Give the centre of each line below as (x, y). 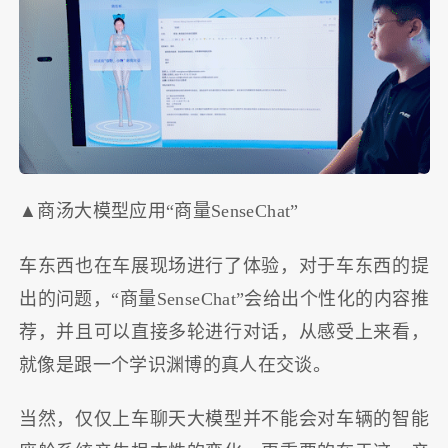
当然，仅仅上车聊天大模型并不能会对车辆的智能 (224, 419)
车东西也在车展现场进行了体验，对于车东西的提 (224, 265)
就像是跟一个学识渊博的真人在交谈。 (175, 364)
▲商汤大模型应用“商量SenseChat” (159, 211)
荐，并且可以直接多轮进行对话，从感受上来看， (224, 331)
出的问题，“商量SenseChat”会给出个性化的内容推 (224, 298)
